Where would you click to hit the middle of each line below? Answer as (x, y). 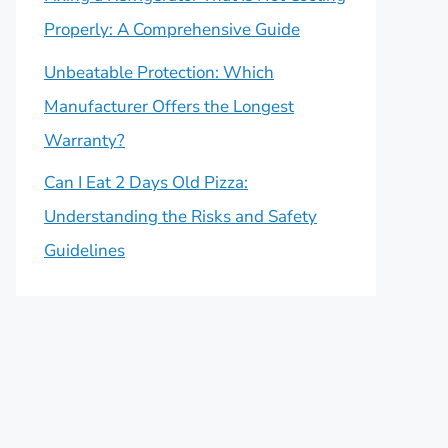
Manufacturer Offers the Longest (169, 106)
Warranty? (84, 140)
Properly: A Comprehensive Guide (172, 29)
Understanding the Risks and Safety (180, 216)
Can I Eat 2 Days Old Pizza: (146, 182)
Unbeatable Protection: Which (159, 72)
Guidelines (84, 250)
